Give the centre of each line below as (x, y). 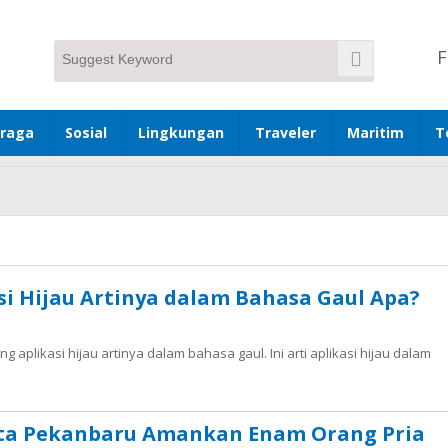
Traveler (285, 132)
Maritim (375, 132)
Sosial (86, 132)
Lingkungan (181, 132)
